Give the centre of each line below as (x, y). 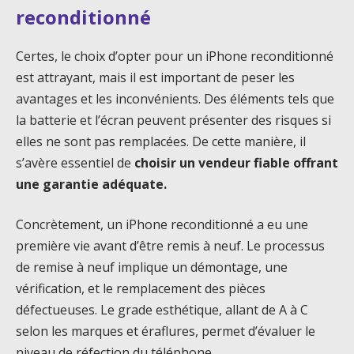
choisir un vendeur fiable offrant (236, 162)
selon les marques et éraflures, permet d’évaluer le (166, 331)
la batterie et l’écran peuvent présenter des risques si (173, 120)
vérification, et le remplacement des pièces (141, 289)
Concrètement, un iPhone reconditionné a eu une (162, 225)
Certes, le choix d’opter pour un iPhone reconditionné (175, 56)
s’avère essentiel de (75, 162)
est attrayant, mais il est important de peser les (155, 77)
